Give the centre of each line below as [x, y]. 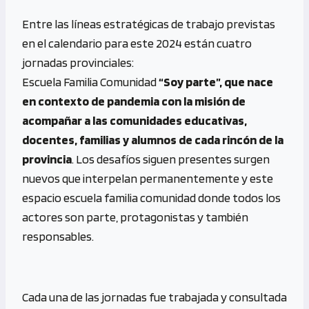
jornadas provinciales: [78, 62]
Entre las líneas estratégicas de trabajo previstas [149, 23]
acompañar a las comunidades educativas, [134, 120]
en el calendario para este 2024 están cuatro [137, 43]
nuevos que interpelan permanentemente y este [148, 178]
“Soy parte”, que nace [216, 81]
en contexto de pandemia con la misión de [134, 101]
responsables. [58, 236]
